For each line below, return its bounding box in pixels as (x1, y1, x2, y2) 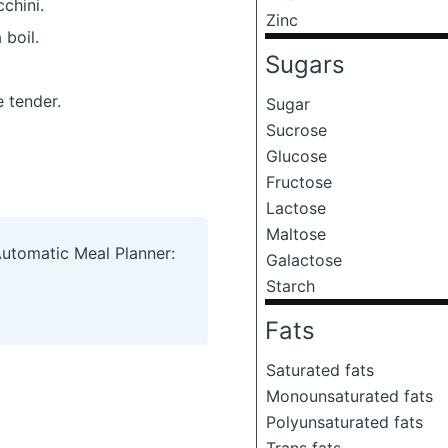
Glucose (266, 146, 327, 166)
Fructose (266, 172, 332, 192)
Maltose (266, 224, 326, 244)
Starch (266, 276, 315, 296)
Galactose (266, 250, 342, 270)
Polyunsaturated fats (266, 412, 423, 432)
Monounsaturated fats (266, 386, 433, 406)
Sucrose (266, 120, 327, 140)
